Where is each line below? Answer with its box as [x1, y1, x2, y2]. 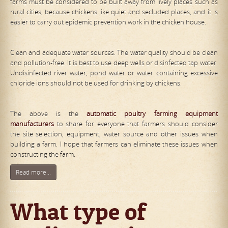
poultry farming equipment [116, 109, 218, 119]
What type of [10, 197, 146, 226]
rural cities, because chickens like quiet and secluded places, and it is [10, 7, 218, 17]
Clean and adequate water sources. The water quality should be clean [10, 48, 218, 58]
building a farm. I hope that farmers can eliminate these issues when [10, 139, 218, 149]
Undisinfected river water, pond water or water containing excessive [10, 68, 218, 78]
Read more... [16, 168, 51, 177]
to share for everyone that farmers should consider [56, 119, 218, 129]
